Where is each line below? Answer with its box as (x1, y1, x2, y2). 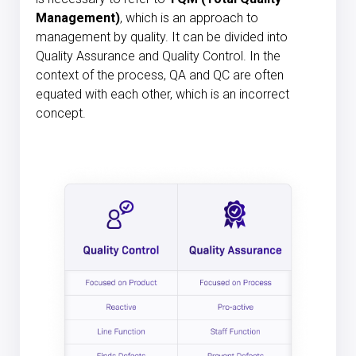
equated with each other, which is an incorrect (36, 87, 289, 102)
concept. (36, 106, 86, 121)
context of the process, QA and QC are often (36, 68, 284, 83)
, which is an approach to (120, 10, 258, 25)
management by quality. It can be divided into (36, 29, 288, 44)
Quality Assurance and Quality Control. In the (36, 48, 281, 64)
